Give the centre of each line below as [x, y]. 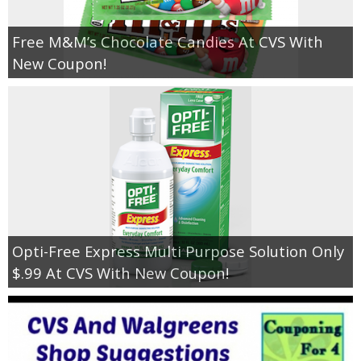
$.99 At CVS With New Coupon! [120, 272]
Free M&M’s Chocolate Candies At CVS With [168, 41]
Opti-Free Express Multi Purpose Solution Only [178, 251]
